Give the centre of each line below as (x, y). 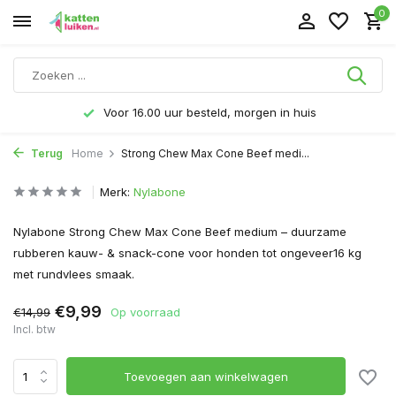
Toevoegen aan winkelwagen (206, 376)
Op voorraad (145, 312)
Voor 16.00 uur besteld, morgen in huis (208, 112)
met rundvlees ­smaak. (74, 274)
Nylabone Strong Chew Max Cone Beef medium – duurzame (180, 232)
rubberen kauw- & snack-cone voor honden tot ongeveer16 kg (187, 253)
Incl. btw (34, 329)
